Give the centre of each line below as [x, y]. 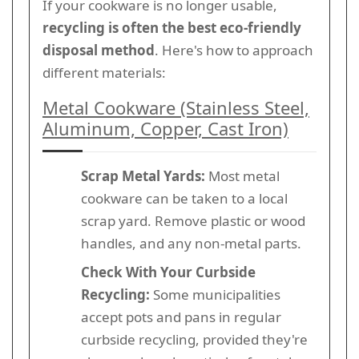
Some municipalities [215, 294]
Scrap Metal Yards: [143, 175]
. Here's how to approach [234, 50]
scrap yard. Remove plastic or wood [193, 220]
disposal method [99, 50]
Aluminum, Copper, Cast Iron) [165, 128]
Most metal [242, 175]
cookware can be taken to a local [184, 198]
